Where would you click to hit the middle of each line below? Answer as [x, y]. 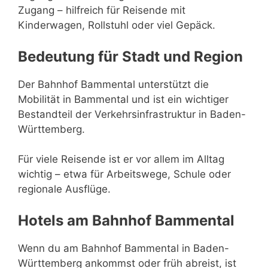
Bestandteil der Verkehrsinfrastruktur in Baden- [132, 114]
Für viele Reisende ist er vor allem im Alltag [121, 159]
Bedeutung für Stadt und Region [130, 56]
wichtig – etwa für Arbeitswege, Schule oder [124, 174]
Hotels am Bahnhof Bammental [126, 220]
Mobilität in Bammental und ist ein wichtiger [123, 99]
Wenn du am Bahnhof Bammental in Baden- [124, 248]
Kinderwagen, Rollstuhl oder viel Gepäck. [117, 25]
